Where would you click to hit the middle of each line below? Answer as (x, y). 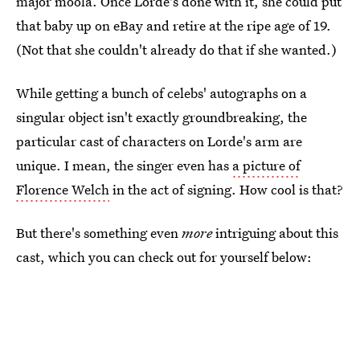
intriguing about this (275, 233)
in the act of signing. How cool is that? (226, 189)
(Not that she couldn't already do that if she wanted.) (176, 49)
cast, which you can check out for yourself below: (164, 257)
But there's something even (97, 233)
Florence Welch (63, 189)
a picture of (266, 165)
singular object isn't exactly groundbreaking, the (162, 117)
